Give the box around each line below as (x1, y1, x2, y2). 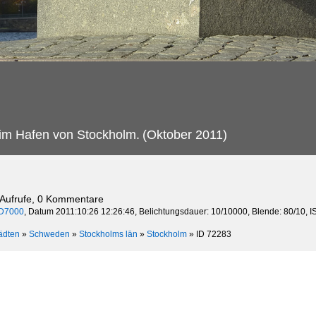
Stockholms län (79, 229, 138, 239)
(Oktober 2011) (142, 128, 227, 142)
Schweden (29, 229, 70, 239)
